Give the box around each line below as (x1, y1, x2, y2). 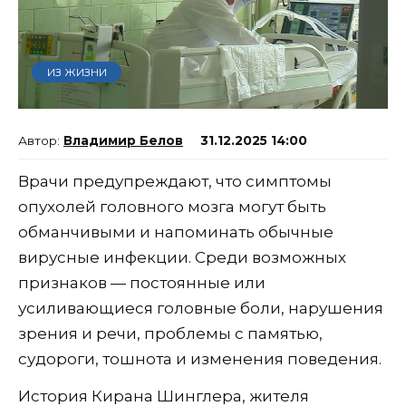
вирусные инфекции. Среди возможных (18, 248, 346, 267)
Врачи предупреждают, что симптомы (18, 172, 332, 191)
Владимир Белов (63, 133, 183, 149)
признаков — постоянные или (18, 274, 266, 293)
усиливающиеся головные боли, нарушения (18, 299, 383, 318)
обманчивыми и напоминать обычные (18, 223, 333, 242)
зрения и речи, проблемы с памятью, (18, 324, 323, 343)
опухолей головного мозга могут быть (18, 198, 326, 217)
